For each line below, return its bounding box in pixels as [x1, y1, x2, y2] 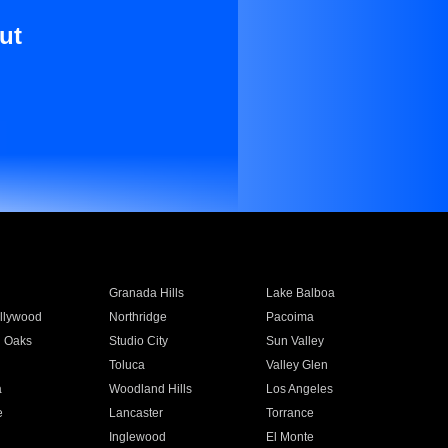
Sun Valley [266, 334, 325, 348]
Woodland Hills [108, 382, 192, 396]
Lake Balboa [266, 286, 336, 300]
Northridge [108, 310, 167, 324]
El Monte [266, 430, 315, 444]
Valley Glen [266, 358, 329, 372]
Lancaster [108, 406, 163, 420]
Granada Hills [108, 286, 184, 300]
